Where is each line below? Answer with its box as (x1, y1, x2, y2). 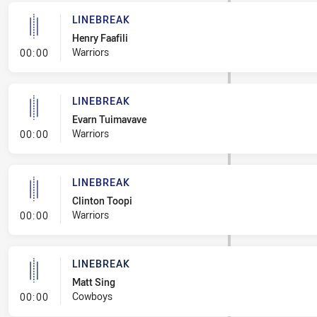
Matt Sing (71, 275, 115, 289)
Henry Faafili (71, 31, 128, 45)
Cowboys (71, 289, 113, 303)
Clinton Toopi (71, 194, 132, 207)
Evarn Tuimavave (71, 113, 146, 126)
